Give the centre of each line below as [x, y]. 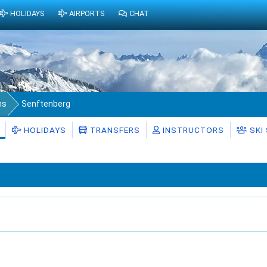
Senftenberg [46, 104]
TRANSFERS [114, 130]
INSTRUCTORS [192, 130]
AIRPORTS [87, 14]
